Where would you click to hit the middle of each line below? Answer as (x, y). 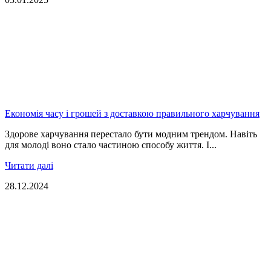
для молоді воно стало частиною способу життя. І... (111, 145)
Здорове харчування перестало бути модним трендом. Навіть (131, 134)
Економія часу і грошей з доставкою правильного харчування (132, 113)
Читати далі (29, 165)
